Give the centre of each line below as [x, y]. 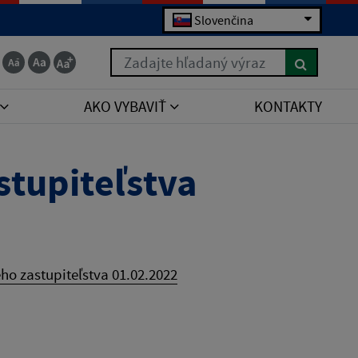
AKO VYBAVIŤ [126, 106]
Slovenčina [224, 20]
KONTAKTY [288, 106]
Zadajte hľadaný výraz [180, 58]
